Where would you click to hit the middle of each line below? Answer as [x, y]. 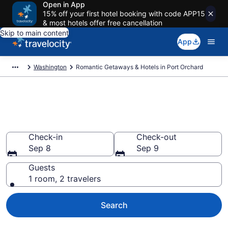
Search [114, 205]
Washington [50, 67]
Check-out [156, 137]
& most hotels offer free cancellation [103, 23]
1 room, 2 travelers [65, 179]
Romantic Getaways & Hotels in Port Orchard [139, 67]
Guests [42, 167]
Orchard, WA [49, 124]
